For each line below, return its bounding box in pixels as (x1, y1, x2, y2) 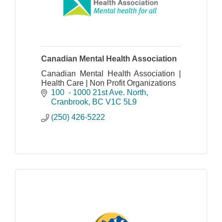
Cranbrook (51, 97, 88, 106)
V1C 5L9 (106, 97, 137, 106)
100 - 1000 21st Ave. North (51, 88, 146, 97)
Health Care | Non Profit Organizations (41, 78, 176, 87)
